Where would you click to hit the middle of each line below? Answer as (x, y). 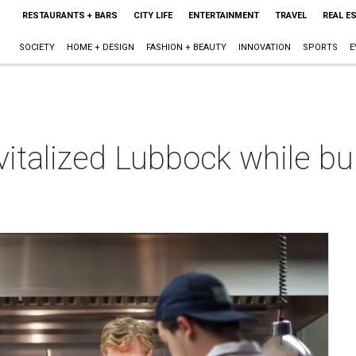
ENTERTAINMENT (223, 15)
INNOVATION (264, 47)
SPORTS (320, 47)
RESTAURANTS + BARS (70, 15)
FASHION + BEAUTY (186, 47)
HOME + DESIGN (100, 47)
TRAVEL (290, 15)
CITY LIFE (153, 15)
